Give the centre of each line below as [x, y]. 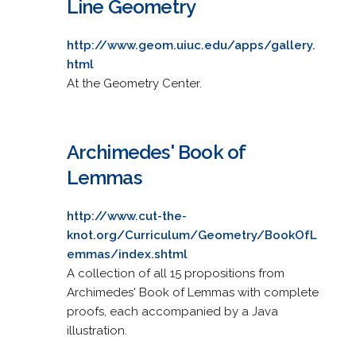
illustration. [97, 330]
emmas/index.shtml [127, 254]
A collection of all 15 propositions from [175, 273]
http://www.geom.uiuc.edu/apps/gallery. [191, 45]
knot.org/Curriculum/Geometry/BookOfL [192, 235]
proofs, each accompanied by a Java [172, 311]
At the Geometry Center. [134, 83]
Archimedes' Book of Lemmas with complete [192, 292]
